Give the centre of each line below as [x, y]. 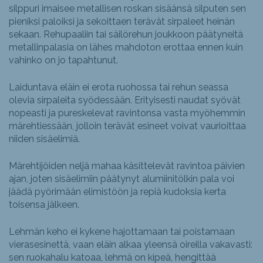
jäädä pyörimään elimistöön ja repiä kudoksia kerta [117, 192]
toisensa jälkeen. [44, 205]
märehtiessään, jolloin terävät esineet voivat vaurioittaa [127, 126]
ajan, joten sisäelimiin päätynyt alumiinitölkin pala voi [122, 179]
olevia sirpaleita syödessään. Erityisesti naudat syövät [125, 100]
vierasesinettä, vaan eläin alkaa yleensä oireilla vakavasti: [131, 245]
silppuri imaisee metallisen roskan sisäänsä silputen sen [127, 9]
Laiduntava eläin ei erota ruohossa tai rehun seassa [119, 87]
